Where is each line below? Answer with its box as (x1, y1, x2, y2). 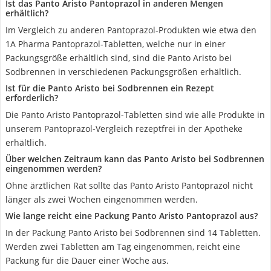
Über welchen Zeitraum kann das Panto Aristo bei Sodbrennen (5, 153, 264, 165)
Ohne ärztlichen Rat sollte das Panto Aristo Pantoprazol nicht (5, 180, 253, 191)
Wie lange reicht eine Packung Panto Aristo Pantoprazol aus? (5, 210, 258, 221)
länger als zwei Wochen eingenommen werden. (5, 194, 198, 205)
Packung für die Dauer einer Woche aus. (5, 255, 169, 266)
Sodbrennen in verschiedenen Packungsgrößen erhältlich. (5, 66, 241, 77)
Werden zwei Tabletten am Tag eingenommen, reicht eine (5, 241, 240, 252)
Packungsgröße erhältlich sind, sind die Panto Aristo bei (5, 52, 232, 64)
